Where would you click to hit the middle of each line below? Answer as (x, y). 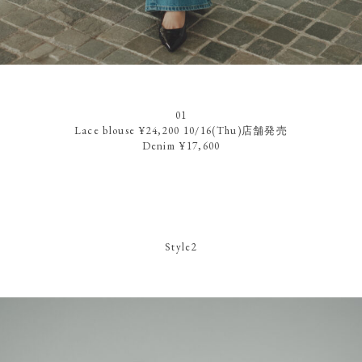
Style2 (181, 246)
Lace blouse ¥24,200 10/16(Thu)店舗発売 (181, 130)
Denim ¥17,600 (181, 145)
